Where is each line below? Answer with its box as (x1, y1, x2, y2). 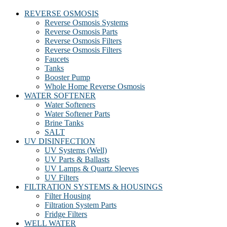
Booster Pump (45, 73, 90, 82)
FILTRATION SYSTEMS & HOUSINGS (24, 182, 163, 191)
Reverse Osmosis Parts (45, 27, 118, 36)
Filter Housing (45, 192, 91, 200)
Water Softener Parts (45, 109, 110, 118)
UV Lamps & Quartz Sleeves (45, 164, 139, 173)
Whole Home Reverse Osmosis (45, 82, 145, 91)
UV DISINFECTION (24, 137, 95, 145)
